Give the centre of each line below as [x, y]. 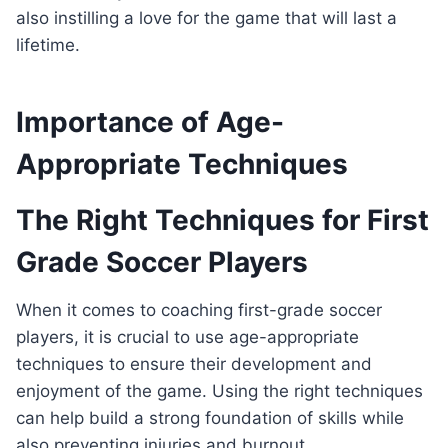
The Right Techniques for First [222, 220]
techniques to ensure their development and [194, 364]
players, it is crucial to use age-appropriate [187, 337]
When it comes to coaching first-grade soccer [199, 310]
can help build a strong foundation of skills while [210, 418]
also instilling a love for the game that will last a [206, 18]
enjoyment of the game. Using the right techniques [219, 391]
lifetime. [48, 45]
